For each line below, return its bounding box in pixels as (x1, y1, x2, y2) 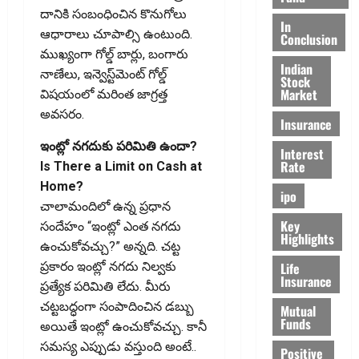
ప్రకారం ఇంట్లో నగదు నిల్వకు (40, 259, 176, 275)
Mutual (280, 301, 316, 321)
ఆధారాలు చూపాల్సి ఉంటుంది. (40, 26, 192, 42)
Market (280, 84, 317, 104)
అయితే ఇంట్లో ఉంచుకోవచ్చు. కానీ (40, 319, 207, 335)
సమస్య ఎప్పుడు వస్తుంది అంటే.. (40, 339, 196, 355)
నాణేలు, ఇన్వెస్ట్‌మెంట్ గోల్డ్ (40, 67, 167, 83)
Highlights (280, 228, 334, 248)
